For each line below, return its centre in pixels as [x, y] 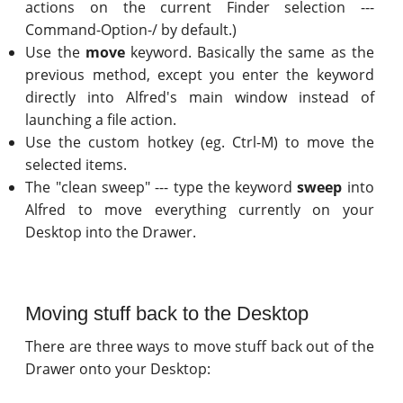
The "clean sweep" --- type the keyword [161, 187]
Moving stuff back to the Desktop [167, 313]
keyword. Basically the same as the [249, 52]
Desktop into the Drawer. [111, 232]
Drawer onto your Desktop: [118, 369]
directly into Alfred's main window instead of [200, 97]
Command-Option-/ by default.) [131, 30]
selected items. [76, 165]
